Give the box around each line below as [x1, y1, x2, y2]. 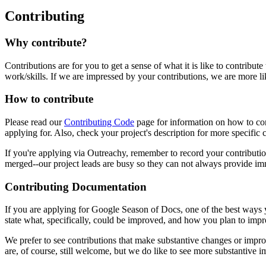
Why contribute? [5, 36, 87, 49]
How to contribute [5, 93, 93, 106]
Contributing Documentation [5, 180, 147, 193]
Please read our [5, 117, 64, 128]
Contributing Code [64, 117, 134, 128]
